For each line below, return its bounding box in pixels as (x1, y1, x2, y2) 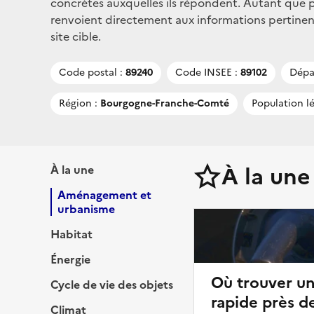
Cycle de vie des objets (50, 275, 173, 293)
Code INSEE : (175, 64, 238, 80)
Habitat (50, 225, 93, 243)
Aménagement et (57, 186, 151, 203)
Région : (59, 95, 97, 111)
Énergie (50, 250, 90, 268)
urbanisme (57, 200, 115, 217)
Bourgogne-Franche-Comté (97, 95, 229, 111)
